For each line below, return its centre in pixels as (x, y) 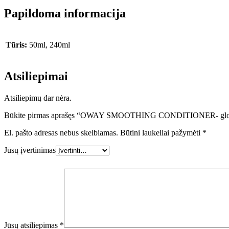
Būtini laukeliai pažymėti (161, 132)
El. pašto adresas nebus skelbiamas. (61, 132)
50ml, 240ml (50, 44)
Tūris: (16, 44)
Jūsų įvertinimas (30, 150)
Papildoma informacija (65, 13)
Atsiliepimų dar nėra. (38, 98)
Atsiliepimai (36, 76)
